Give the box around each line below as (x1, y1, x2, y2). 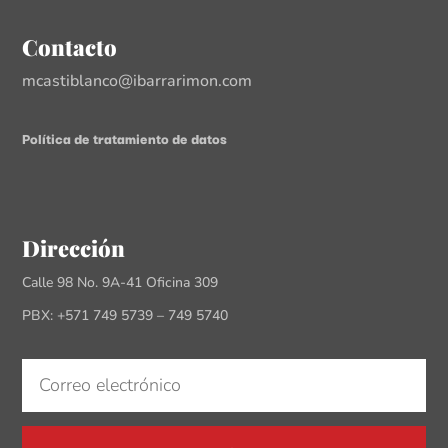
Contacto (22, 31, 118, 62)
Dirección (22, 232, 126, 263)
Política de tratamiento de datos (22, 126, 228, 149)
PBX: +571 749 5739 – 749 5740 (22, 305, 229, 325)
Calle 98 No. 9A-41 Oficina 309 (22, 272, 219, 292)
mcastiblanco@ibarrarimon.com (22, 69, 253, 92)
